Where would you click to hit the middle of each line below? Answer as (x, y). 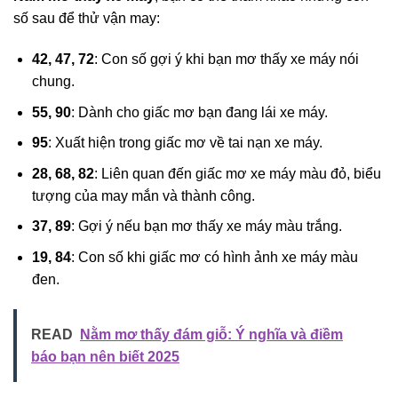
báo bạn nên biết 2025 (105, 356)
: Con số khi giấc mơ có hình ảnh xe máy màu (214, 257)
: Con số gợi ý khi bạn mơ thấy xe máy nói (226, 59)
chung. (53, 81)
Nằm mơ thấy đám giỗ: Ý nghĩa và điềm (211, 334)
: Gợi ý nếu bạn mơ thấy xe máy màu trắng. (206, 227)
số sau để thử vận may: (87, 19)
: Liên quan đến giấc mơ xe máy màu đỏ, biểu (237, 173)
